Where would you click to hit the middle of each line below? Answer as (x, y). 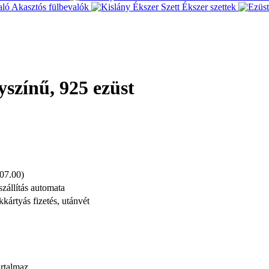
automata (47, 187)
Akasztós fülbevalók (50, 7)
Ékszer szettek (209, 7)
